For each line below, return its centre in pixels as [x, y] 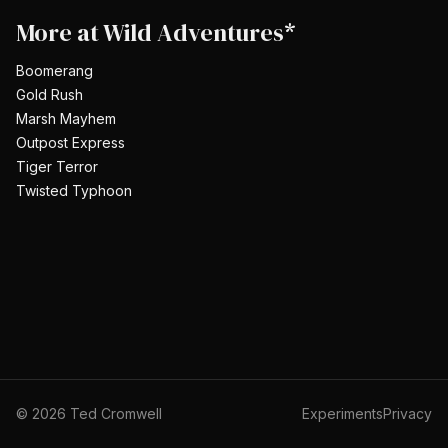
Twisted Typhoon [74, 190]
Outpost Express [70, 142]
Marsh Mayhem [66, 118]
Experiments [342, 413]
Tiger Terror [57, 166]
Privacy [407, 413]
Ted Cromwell [114, 413]
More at [57, 32]
